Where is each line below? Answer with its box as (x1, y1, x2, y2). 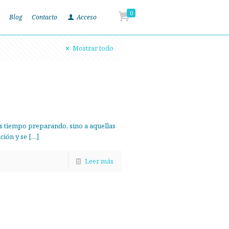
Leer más (84, 156, 113, 166)
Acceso (75, 13, 97, 21)
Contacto (31, 13, 57, 21)
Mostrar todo (72, 43, 113, 53)
